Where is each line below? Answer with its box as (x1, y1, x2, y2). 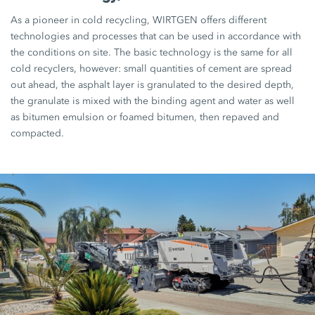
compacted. (11, 127, 65, 139)
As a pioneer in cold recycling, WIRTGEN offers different (11, 13, 267, 26)
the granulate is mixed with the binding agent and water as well (11, 94, 295, 107)
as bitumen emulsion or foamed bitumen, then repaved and (11, 110, 280, 123)
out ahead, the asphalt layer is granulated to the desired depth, (11, 78, 295, 91)
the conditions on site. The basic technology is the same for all (11, 46, 293, 58)
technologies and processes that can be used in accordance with (11, 30, 302, 42)
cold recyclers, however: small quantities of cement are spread (11, 62, 292, 75)
